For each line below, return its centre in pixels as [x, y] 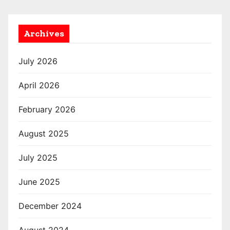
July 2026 [38, 61]
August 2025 [44, 134]
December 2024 [50, 206]
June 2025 [39, 182]
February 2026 [47, 110]
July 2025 [38, 158]
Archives [44, 34]
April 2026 [39, 85]
